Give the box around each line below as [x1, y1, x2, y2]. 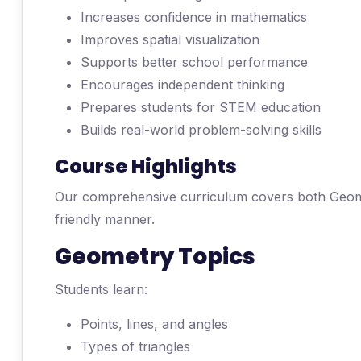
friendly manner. [55, 211, 155, 227]
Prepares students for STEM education [81, 99, 321, 115]
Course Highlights [55, 153, 237, 180]
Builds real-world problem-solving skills [81, 122, 322, 138]
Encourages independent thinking [81, 77, 284, 93]
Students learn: [55, 281, 147, 297]
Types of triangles [81, 338, 190, 355]
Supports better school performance [81, 54, 308, 70]
